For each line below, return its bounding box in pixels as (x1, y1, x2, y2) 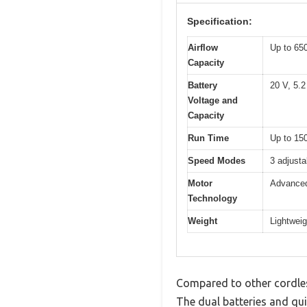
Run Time (188, 132, 229, 143)
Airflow (188, 42, 218, 53)
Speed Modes (188, 155, 245, 166)
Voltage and (188, 95, 238, 106)
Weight (188, 215, 217, 226)
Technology (188, 193, 237, 204)
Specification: (187, 15, 252, 27)
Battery (188, 79, 217, 90)
